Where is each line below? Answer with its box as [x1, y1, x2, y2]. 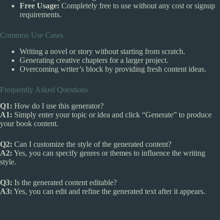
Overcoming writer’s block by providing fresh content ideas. [20, 64, 206, 73]
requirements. [20, 10, 61, 19]
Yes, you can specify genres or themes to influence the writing [12, 148, 205, 157]
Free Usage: [20, 1, 59, 10]
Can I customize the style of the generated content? [12, 139, 171, 148]
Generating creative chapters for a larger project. [20, 55, 168, 64]
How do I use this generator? [12, 101, 104, 110]
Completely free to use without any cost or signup [59, 1, 215, 10]
